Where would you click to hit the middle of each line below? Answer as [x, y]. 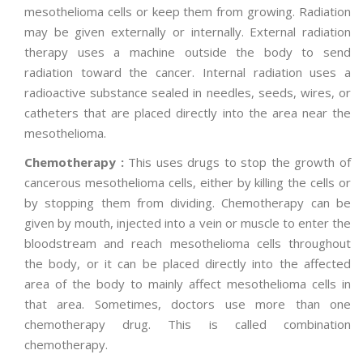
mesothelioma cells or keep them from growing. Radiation [188, 12]
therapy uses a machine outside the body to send [188, 52]
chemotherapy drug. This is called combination [188, 324]
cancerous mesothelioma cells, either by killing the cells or [188, 182]
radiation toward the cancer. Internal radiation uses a [188, 73]
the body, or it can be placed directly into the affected [188, 263]
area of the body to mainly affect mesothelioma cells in [188, 283]
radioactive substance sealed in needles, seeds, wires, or [188, 93]
